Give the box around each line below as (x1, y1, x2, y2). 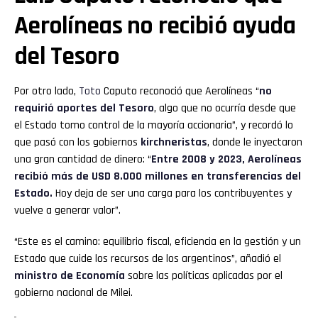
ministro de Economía (14, 268, 125, 284)
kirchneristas (141, 135, 207, 150)
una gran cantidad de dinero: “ (14, 152, 151, 168)
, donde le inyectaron (207, 135, 302, 150)
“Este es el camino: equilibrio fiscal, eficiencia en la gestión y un (14, 234, 301, 250)
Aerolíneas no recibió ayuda (14, 10, 296, 43)
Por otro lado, (14, 84, 79, 99)
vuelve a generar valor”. (14, 203, 121, 219)
